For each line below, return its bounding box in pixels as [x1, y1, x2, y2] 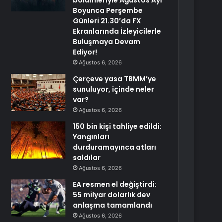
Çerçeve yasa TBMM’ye [73, 74, 157, 84]
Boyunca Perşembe [73, 5, 143, 15]
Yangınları [73, 132, 110, 142]
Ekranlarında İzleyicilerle [73, 26, 162, 36]
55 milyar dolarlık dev [73, 190, 151, 200]
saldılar [73, 153, 101, 163]
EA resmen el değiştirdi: [73, 179, 157, 189]
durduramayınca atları [73, 142, 157, 152]
